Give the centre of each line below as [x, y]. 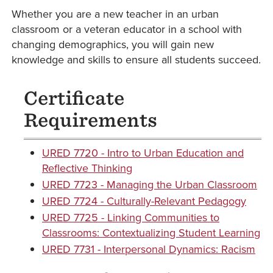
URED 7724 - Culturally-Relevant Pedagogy [144, 201]
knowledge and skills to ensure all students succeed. [136, 60]
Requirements [90, 120]
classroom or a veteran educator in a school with [127, 29]
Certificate [74, 98]
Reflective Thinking [87, 168]
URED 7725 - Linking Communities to [131, 218]
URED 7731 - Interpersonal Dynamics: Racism [149, 249]
